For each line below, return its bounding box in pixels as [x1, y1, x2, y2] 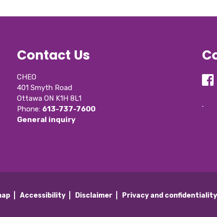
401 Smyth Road [17, 83, 73, 93]
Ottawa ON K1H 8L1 [17, 94, 82, 103]
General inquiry [17, 115, 76, 124]
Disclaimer [75, 191, 113, 200]
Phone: [17, 105, 43, 114]
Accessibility [20, 191, 66, 200]
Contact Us [17, 46, 91, 64]
